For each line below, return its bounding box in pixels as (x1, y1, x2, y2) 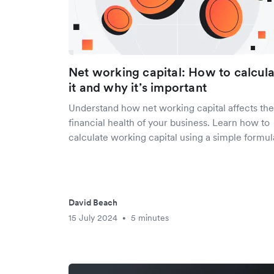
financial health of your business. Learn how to (68, 116, 270, 128)
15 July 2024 (68, 212, 117, 223)
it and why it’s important (68, 80, 207, 95)
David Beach (68, 197, 117, 208)
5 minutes (131, 212, 169, 223)
